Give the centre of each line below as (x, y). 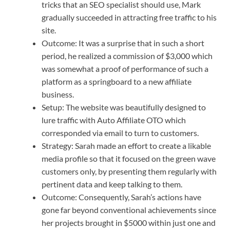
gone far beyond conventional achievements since (129, 210)
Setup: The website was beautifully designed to (124, 107)
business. (58, 94)
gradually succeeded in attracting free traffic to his (129, 17)
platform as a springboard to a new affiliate (117, 82)
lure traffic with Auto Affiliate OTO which (114, 120)
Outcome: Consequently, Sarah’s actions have (121, 197)
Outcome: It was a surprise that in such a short (123, 43)
